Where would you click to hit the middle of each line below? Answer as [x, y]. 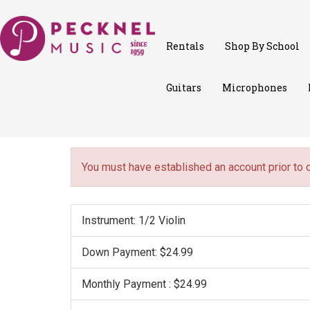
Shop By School [262, 46]
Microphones [255, 87]
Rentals [185, 46]
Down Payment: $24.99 [137, 252]
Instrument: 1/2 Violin [134, 220]
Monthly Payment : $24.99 [144, 284]
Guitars [184, 87]
